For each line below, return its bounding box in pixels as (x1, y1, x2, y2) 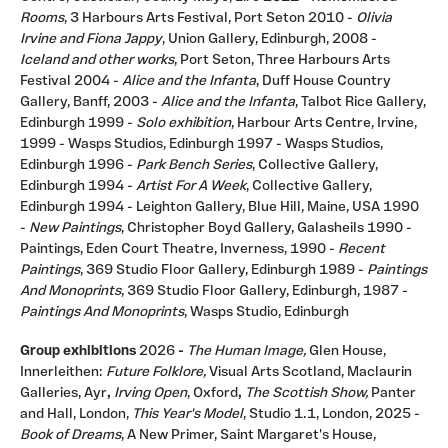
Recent (338, 242, 385, 258)
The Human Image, (187, 344, 306, 360)
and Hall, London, (20, 407, 132, 423)
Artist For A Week (136, 179, 246, 195)
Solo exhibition (136, 116, 231, 132)
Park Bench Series (133, 158, 252, 174)
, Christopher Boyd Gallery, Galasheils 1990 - (121, 221, 412, 237)
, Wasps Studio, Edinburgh (184, 305, 349, 321)
